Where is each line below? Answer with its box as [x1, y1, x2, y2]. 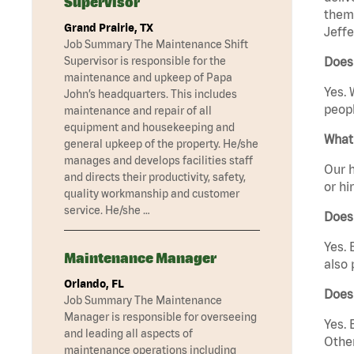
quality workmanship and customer [64, 187, 239, 201]
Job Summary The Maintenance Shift [64, 38, 248, 51]
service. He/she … [64, 204, 150, 217]
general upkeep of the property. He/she [64, 137, 258, 151]
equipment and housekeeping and [64, 121, 235, 134]
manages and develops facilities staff [64, 154, 253, 168]
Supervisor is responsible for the [64, 55, 226, 68]
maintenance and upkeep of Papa [64, 71, 232, 85]
